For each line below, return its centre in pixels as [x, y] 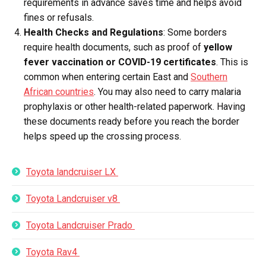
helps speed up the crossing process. [102, 137]
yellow [218, 47]
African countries [59, 92]
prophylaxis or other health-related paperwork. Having [134, 107]
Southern [209, 77]
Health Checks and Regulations [94, 33]
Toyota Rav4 [53, 252]
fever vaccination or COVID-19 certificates [120, 62]
